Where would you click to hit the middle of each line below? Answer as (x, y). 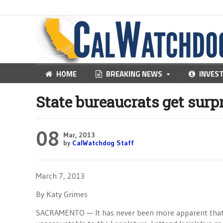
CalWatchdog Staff (103, 143)
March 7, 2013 (60, 176)
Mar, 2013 (79, 135)
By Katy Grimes (62, 194)
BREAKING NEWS (134, 74)
